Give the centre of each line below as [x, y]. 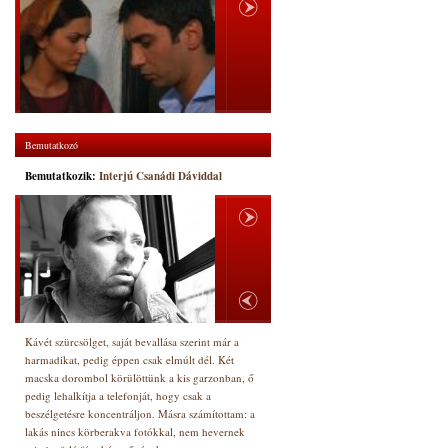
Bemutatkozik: [62, 176]
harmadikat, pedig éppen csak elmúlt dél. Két [129, 359]
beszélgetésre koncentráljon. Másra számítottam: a [140, 413]
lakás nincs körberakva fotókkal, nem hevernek [135, 431]
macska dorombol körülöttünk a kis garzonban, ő [139, 377]
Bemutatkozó [51, 145]
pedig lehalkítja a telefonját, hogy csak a [118, 395]
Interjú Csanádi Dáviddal [160, 176]
